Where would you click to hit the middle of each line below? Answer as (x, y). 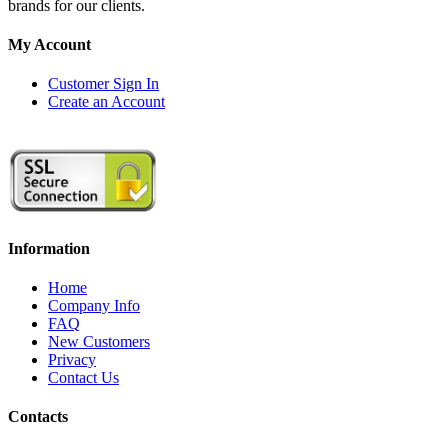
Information (49, 248)
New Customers (99, 341)
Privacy (72, 359)
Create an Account (106, 102)
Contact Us (83, 377)
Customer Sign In (103, 84)
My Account (49, 44)
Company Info (94, 305)
